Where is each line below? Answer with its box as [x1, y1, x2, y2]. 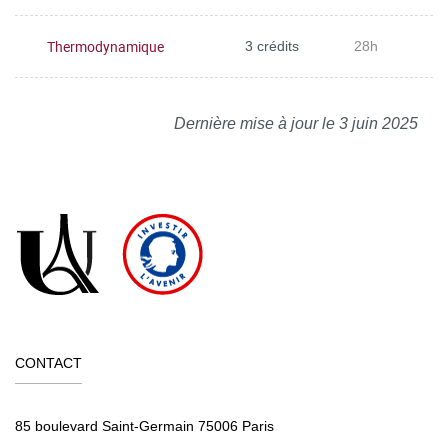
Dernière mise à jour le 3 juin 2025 [174, 115, 418, 132]
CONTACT [15, 355, 82, 371]
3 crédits [245, 38, 299, 54]
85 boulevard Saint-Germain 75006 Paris [15, 418, 274, 434]
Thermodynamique [47, 36, 164, 56]
